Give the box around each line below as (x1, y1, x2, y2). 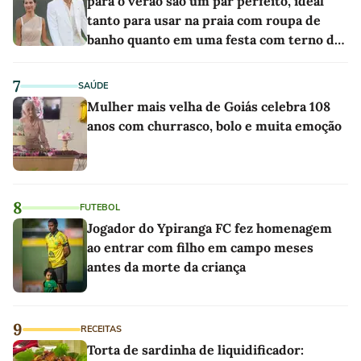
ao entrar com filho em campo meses (87, 239, 313, 255)
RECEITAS (81, 322, 122, 335)
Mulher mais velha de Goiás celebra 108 (87, 98, 330, 114)
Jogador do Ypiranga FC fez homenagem (87, 219, 332, 236)
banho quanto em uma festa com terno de (87, 31, 342, 48)
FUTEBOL (80, 201, 120, 214)
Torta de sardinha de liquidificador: (87, 341, 304, 358)
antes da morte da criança (87, 258, 246, 275)
